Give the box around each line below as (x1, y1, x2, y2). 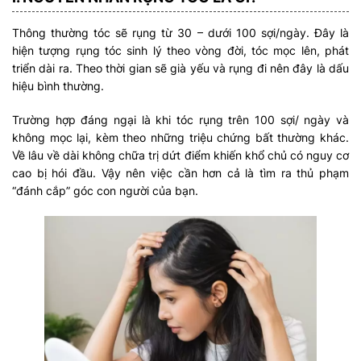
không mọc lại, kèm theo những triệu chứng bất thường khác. (12, 131, 349, 145)
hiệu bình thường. (12, 79, 107, 93)
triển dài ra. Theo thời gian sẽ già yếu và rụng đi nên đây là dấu (12, 61, 349, 76)
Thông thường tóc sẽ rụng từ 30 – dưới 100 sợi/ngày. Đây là (12, 26, 349, 40)
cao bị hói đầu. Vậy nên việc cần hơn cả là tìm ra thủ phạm (12, 166, 349, 180)
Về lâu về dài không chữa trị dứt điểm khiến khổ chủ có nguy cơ (12, 148, 349, 163)
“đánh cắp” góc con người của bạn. (12, 184, 198, 198)
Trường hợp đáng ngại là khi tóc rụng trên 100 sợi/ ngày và (12, 113, 349, 127)
